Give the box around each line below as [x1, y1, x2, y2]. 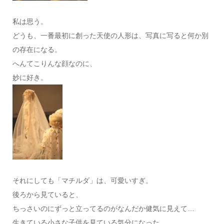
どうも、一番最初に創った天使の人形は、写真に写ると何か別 [12, 31, 208, 39]
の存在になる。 [12, 45, 61, 53]
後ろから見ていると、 [12, 190, 82, 198]
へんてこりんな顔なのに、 [12, 59, 96, 67]
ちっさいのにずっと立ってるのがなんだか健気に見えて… [12, 204, 194, 212]
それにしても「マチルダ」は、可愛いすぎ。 [12, 176, 152, 184]
